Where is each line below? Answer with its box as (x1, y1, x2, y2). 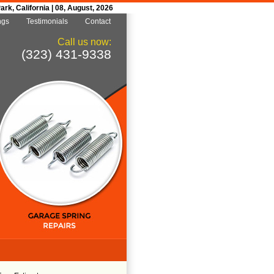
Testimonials (26, 17, 68, 26)
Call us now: (57, 37, 111, 47)
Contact (85, 17, 111, 26)
